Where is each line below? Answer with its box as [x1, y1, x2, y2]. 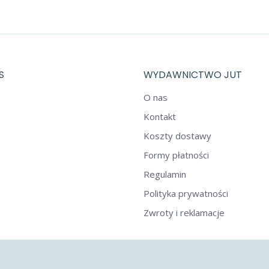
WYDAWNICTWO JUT [144, 68, 242, 82]
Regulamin [144, 168, 186, 180]
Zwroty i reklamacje [144, 207, 225, 219]
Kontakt [144, 110, 176, 122]
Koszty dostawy [144, 130, 211, 142]
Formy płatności [144, 149, 209, 161]
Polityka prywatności [144, 187, 228, 199]
